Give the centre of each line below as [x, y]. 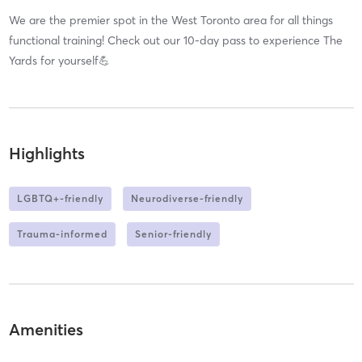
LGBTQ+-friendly [60, 199]
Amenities [46, 329]
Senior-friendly [173, 234]
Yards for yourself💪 [59, 60]
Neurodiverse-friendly [187, 199]
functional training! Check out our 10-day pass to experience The [175, 40]
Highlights [46, 154]
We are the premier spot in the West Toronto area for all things [170, 20]
